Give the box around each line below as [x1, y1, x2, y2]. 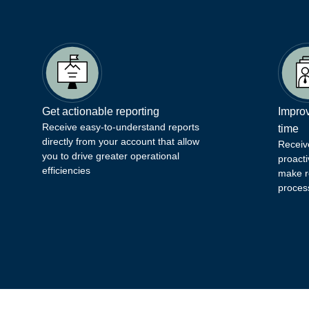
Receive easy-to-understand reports [42, 121, 200, 132]
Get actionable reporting [42, 105, 160, 117]
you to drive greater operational [42, 150, 180, 161]
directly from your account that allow [42, 135, 200, 147]
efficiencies [42, 164, 91, 176]
